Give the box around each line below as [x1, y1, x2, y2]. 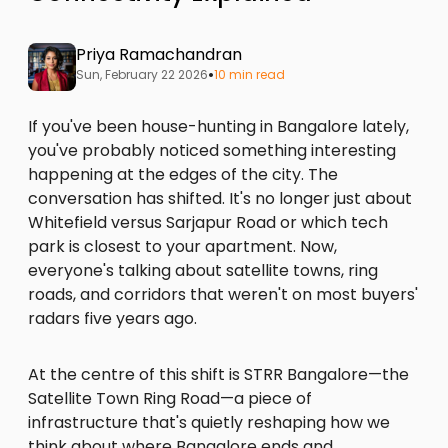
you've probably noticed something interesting [28, 138, 396, 162]
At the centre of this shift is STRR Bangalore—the [28, 362, 409, 386]
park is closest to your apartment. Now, [28, 234, 337, 258]
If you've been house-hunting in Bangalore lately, [28, 114, 409, 138]
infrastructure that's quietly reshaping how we [28, 410, 390, 434]
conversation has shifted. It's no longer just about [28, 186, 412, 210]
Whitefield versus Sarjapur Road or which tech [28, 210, 388, 234]
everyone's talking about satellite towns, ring [28, 258, 378, 282]
